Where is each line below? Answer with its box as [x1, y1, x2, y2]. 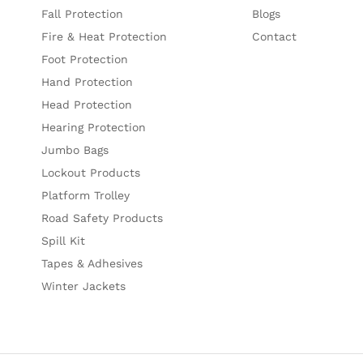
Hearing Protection [41, 120, 147, 134]
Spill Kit [41, 233, 86, 247]
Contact [251, 29, 297, 43]
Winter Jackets [41, 279, 126, 293]
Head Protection [41, 97, 133, 111]
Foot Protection [41, 52, 129, 66]
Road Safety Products [41, 211, 164, 224]
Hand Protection [41, 75, 134, 88]
